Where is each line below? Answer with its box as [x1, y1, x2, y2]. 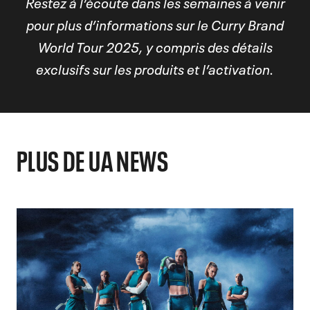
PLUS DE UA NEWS [17, 143, 168, 177]
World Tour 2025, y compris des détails [37, 37, 273, 57]
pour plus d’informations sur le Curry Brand [26, 15, 284, 35]
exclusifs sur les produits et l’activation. [36, 59, 274, 79]
